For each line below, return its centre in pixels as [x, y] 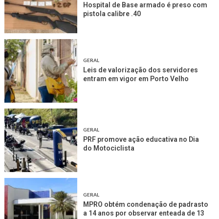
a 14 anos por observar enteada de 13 [144, 213]
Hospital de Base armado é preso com [145, 5]
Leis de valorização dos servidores [141, 70]
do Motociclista [109, 148]
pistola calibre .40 [112, 14]
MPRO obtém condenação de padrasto [146, 205]
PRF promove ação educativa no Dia [141, 140]
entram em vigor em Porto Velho [136, 79]
